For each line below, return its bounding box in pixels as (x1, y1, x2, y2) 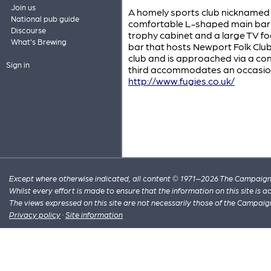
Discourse (10, 25, 46, 34)
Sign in (5, 60, 30, 69)
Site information (65, 210, 123, 220)
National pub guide (10, 14, 79, 23)
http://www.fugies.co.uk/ (128, 75, 235, 87)
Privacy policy (9, 210, 61, 220)
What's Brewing (10, 37, 67, 46)
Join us (10, 2, 36, 11)
